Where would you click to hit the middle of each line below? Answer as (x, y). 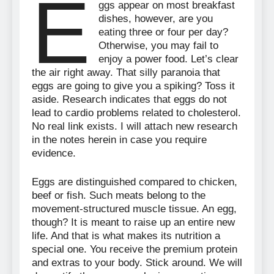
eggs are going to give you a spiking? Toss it (133, 86)
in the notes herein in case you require (119, 139)
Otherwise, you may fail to (159, 45)
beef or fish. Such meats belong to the (119, 196)
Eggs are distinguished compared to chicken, (135, 182)
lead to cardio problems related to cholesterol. (136, 113)
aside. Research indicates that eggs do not (129, 99)
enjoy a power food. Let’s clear (169, 59)
